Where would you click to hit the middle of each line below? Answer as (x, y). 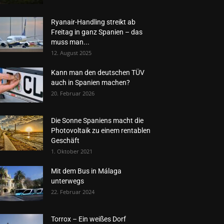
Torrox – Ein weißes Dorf (88, 219)
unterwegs (67, 181)
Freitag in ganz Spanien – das (97, 32)
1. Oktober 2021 (72, 151)
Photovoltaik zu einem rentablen (101, 130)
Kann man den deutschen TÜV (98, 72)
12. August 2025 (71, 53)
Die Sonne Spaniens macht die (97, 120)
